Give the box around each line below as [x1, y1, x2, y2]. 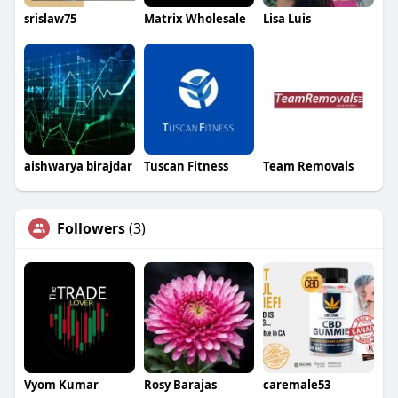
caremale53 [263, 376, 331, 393]
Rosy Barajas [143, 376, 217, 393]
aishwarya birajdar [23, 157, 132, 174]
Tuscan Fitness [143, 157, 228, 174]
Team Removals [263, 157, 354, 174]
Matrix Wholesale [143, 11, 246, 28]
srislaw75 [23, 11, 76, 28]
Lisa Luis [263, 11, 312, 28]
